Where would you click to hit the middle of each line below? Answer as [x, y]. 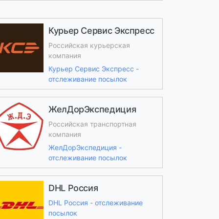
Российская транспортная [92, 124]
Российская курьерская [89, 45]
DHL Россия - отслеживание [95, 203]
